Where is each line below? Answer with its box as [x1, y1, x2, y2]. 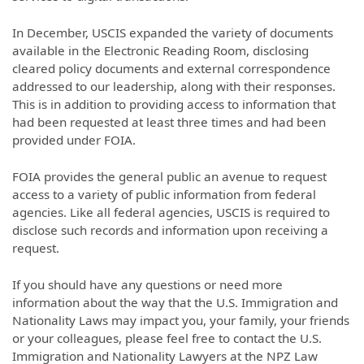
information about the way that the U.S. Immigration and [12, 293, 338, 310]
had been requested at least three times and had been [12, 114, 326, 131]
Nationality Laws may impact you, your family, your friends [12, 311, 349, 328]
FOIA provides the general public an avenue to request [12, 168, 327, 185]
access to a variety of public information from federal [12, 186, 316, 203]
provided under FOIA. [12, 132, 136, 149]
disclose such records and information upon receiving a [12, 222, 328, 239]
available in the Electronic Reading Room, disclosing [12, 42, 309, 59]
